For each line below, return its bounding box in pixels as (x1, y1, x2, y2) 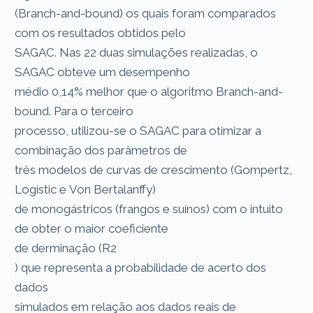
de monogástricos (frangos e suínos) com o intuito (15, 201, 284, 216)
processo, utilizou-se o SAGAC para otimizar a (15, 123, 262, 138)
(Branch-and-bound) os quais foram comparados (15, 6, 277, 20)
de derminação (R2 (15, 240, 117, 255)
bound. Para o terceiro (15, 103, 137, 118)
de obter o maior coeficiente (15, 221, 172, 235)
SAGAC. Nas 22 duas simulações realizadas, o (15, 45, 259, 59)
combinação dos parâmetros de (15, 143, 191, 157)
